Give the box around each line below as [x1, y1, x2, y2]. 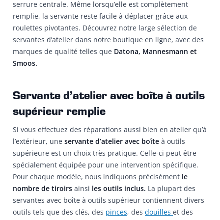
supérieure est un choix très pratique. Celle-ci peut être [13, 148, 196, 158]
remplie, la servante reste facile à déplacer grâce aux [13, 11, 188, 21]
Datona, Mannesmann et [114, 47, 197, 56]
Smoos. [13, 58, 37, 68]
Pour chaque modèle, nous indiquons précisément [13, 171, 182, 181]
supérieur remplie [13, 106, 106, 118]
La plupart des [146, 183, 195, 193]
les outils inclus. [90, 183, 146, 193]
